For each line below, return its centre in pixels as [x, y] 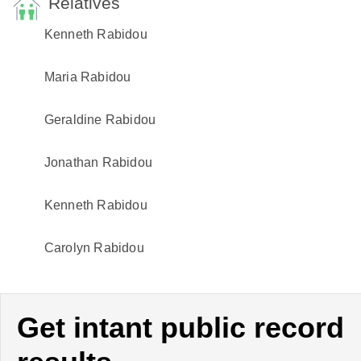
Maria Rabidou [87, 77]
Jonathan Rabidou [98, 162]
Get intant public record [180, 328]
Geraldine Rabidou [100, 120]
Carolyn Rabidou [94, 248]
